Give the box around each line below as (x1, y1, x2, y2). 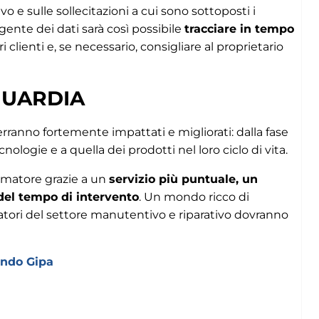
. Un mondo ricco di (139, 189, 249, 204)
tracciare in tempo (184, 21, 294, 36)
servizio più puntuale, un (109, 172, 258, 186)
